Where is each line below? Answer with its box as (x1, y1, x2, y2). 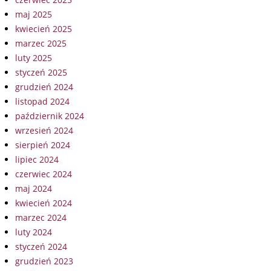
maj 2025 (15, 8, 52, 21)
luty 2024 (15, 226, 52, 238)
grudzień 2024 (15, 81, 73, 93)
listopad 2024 (15, 96, 70, 108)
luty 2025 (15, 52, 52, 64)
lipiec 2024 (15, 154, 59, 166)
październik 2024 (15, 110, 84, 122)
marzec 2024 (15, 212, 67, 224)
